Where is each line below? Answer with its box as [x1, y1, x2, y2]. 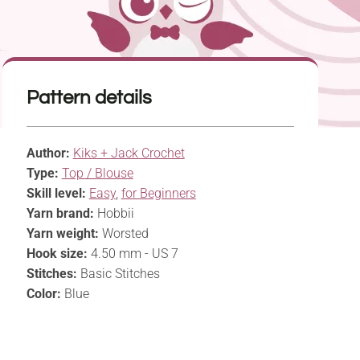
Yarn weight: [26, 226, 99, 242]
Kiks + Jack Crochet [72, 145, 185, 162]
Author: [26, 145, 70, 162]
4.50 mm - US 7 [87, 246, 178, 262]
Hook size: [26, 246, 88, 262]
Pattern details [26, 88, 152, 108]
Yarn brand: [26, 206, 94, 222]
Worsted [98, 226, 149, 242]
